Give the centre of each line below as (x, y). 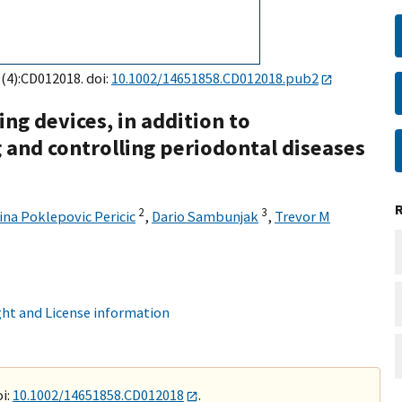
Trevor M (302, 217)
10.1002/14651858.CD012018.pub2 (215, 78)
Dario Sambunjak (205, 217)
